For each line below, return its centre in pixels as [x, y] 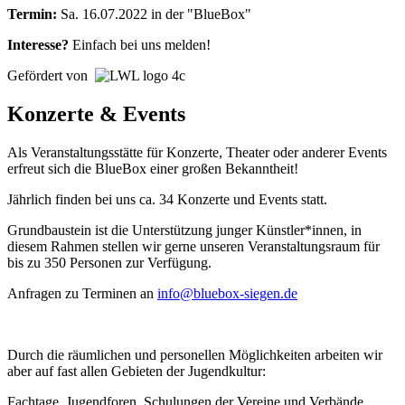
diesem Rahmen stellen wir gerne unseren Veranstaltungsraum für [193, 247]
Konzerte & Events [96, 114]
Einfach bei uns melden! [140, 45]
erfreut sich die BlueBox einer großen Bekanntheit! [153, 169]
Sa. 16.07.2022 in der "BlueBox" [154, 14]
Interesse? [38, 45]
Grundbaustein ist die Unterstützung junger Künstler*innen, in [184, 231]
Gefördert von [51, 76]
